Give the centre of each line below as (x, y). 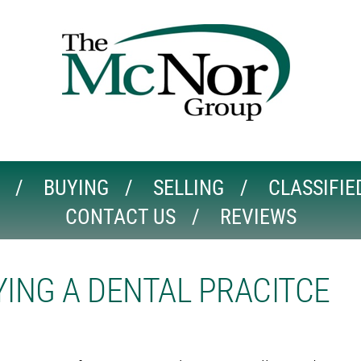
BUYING (76, 187)
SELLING (189, 187)
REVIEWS (258, 216)
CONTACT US (120, 216)
